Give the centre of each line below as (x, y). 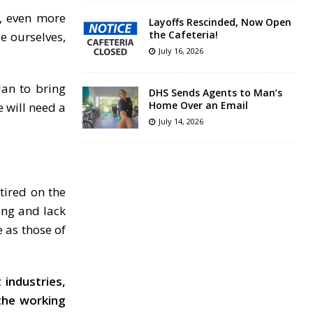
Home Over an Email (198, 105)
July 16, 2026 (181, 51)
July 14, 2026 (181, 122)
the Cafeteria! (183, 35)
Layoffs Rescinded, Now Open (220, 22)
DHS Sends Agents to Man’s (215, 93)
